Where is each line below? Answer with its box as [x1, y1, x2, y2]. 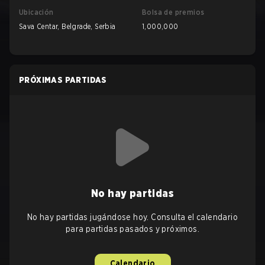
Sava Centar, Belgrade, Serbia [19, 22, 116, 31]
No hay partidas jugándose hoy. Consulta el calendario [27, 212, 238, 222]
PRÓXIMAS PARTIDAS [19, 75, 107, 85]
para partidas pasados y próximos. [65, 224, 200, 234]
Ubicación [19, 8, 54, 17]
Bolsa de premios [142, 8, 205, 17]
